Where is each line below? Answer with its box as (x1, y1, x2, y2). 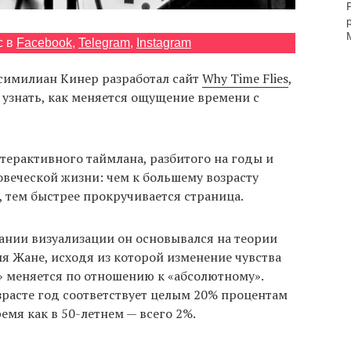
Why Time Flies (201, 70, 288, 88)
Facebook (16, 36, 72, 50)
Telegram (78, 36, 130, 50)
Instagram (136, 36, 191, 50)
